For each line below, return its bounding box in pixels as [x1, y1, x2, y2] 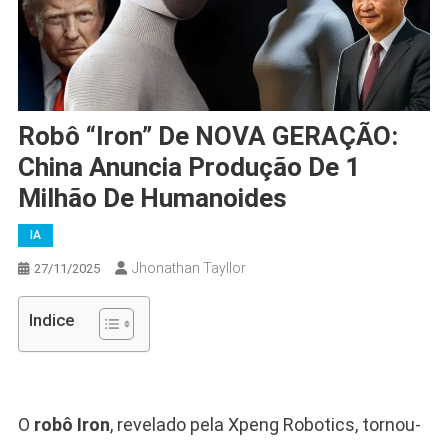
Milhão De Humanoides [17, 182, 287, 213]
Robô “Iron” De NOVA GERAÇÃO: [17, 120, 398, 151]
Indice [28, 310, 74, 331]
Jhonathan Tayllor [131, 259, 246, 276]
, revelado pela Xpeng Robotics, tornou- [109, 413, 421, 435]
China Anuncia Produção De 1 [17, 151, 360, 182]
